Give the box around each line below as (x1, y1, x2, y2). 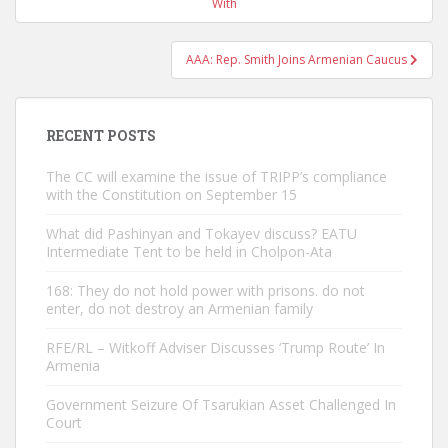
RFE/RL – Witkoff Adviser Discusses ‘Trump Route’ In (46, 338, 385, 357)
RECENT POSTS (46, 126, 156, 145)
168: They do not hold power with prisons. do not (46, 281, 365, 300)
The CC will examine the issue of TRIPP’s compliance (46, 167, 387, 186)
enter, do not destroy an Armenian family (46, 299, 313, 318)
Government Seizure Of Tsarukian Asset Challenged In (46, 395, 396, 414)
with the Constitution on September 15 (46, 185, 297, 204)
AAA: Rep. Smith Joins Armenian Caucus (186, 51, 410, 68)
